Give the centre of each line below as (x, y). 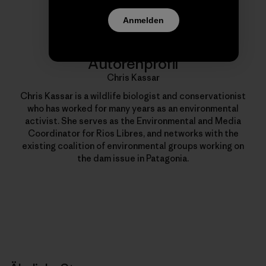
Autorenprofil (133, 64)
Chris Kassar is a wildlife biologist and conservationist (133, 96)
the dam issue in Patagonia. (133, 159)
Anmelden (143, 20)
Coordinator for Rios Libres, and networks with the (133, 134)
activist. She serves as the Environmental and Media (133, 121)
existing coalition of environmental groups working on (133, 146)
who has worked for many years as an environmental (133, 109)
